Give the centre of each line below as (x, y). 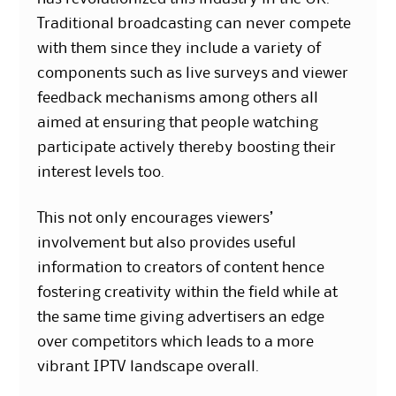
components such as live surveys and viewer (193, 74)
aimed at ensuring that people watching (178, 123)
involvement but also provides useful (167, 244)
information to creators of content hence (181, 268)
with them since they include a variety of (179, 49)
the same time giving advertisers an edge (181, 318)
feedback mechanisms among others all (178, 99)
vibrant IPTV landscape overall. (148, 367)
